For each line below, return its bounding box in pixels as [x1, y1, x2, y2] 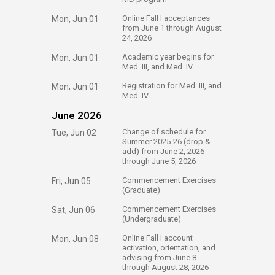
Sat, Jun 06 [52, 205, 95, 215]
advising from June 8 [122, 253, 196, 262]
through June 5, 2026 [122, 157, 196, 166]
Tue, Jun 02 [52, 128, 96, 137]
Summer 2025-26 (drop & [122, 137, 211, 146]
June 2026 [52, 109, 102, 122]
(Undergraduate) [122, 214, 181, 223]
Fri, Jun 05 [52, 176, 91, 186]
